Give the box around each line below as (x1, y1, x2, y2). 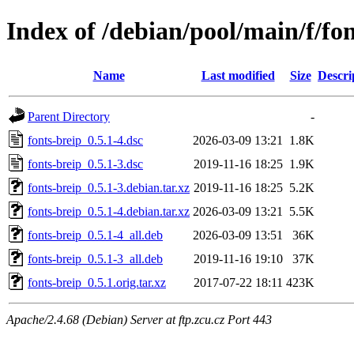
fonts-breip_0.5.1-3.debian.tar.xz (28, 180, 190, 194)
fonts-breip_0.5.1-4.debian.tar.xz (28, 204, 190, 218)
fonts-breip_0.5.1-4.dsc (28, 133, 143, 147)
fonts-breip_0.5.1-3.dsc (28, 156, 143, 171)
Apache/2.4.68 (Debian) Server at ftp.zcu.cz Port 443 (6, 312, 272, 326)
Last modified (201, 68, 275, 82)
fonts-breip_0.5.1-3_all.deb (28, 251, 163, 265)
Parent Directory (28, 109, 110, 123)
